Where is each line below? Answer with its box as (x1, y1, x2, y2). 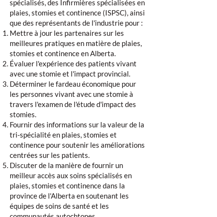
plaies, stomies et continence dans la (10, 181, 125, 190)
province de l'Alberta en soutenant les (10, 191, 129, 200)
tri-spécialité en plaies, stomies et (10, 130, 117, 139)
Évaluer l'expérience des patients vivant (10, 59, 137, 68)
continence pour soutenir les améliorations (10, 140, 145, 149)
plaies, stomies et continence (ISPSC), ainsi (10, 8, 145, 17)
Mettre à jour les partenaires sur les (10, 29, 124, 37)
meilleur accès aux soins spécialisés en (10, 171, 132, 180)
